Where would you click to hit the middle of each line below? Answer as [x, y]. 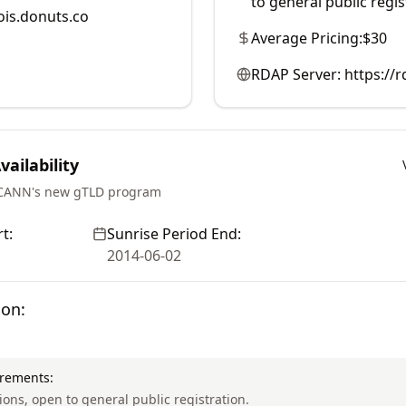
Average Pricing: [307, 38]
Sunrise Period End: [174, 234]
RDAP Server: [296, 74]
